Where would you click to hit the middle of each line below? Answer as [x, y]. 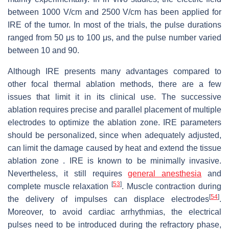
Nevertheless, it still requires [68, 174]
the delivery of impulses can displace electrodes [108, 199]
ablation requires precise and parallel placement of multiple [114, 110]
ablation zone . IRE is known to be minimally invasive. [114, 161]
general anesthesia [165, 174]
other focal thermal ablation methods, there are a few [114, 84]
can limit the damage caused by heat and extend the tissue [114, 148]
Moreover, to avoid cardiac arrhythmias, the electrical [114, 212]
